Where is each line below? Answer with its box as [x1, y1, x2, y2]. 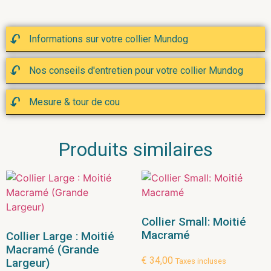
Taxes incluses [175, 256, 226, 266]
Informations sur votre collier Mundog [29, 33, 188, 45]
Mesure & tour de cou [29, 96, 120, 108]
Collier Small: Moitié [142, 214, 246, 229]
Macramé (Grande [6, 242, 99, 256]
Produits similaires [58, 138, 213, 161]
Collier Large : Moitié [6, 229, 114, 243]
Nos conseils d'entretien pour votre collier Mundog [29, 65, 243, 76]
